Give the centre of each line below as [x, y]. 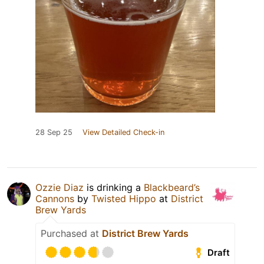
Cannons [55, 199]
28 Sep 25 [54, 133]
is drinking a [114, 188]
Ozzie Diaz [60, 188]
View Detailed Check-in [123, 133]
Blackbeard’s [172, 188]
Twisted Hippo [124, 199]
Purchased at [71, 234]
